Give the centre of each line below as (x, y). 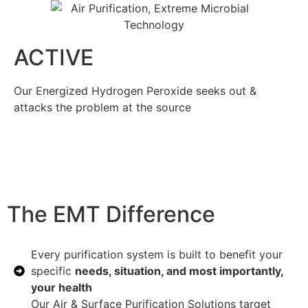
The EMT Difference (111, 214)
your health (62, 288)
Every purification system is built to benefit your (157, 255)
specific (53, 271)
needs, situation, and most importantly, (179, 271)
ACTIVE (54, 57)
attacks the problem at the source (102, 107)
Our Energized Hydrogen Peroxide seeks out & (135, 90)
